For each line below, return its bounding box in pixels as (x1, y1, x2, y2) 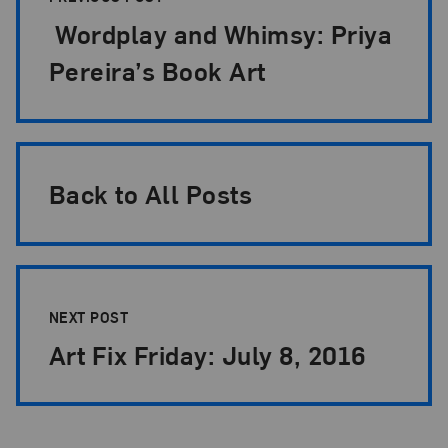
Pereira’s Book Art (48, 54, 266, 88)
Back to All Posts (48, 177, 253, 211)
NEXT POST (48, 307, 133, 326)
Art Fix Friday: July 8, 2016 (48, 337, 367, 371)
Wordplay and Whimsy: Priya (48, 17, 393, 51)
